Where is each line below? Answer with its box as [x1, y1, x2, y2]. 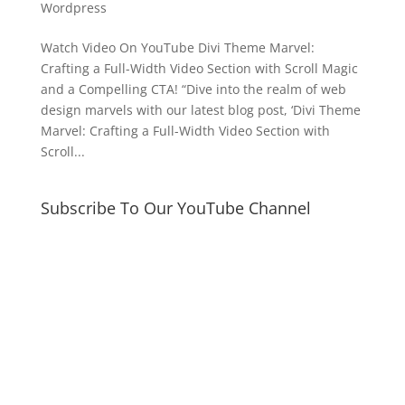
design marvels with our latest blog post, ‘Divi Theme [40, 100, 361, 118]
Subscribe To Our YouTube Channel [40, 196, 311, 219]
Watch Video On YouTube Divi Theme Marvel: [40, 38, 315, 56]
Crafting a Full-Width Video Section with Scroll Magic [40, 59, 358, 77]
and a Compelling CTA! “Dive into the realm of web [40, 80, 346, 98]
